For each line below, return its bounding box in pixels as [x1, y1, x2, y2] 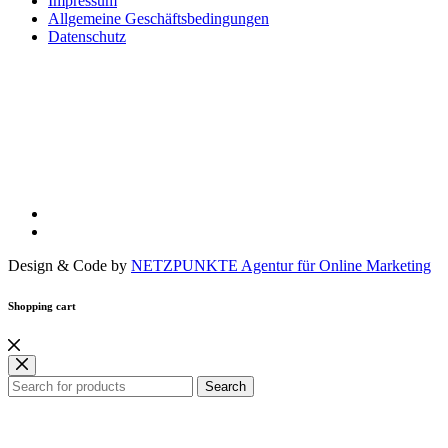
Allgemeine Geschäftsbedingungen [48, 9, 269, 27]
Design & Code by [8, 256, 131, 274]
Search [205, 378, 246, 394]
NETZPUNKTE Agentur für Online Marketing [131, 256, 431, 274]
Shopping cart [8, 299, 76, 312]
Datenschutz [48, 27, 126, 45]
